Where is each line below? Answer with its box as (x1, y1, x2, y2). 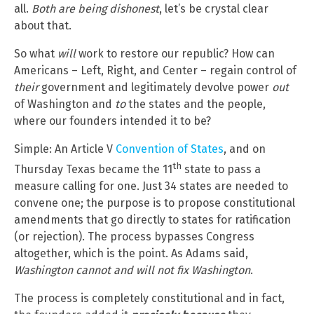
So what (14, 47, 57, 61)
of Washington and (14, 97, 115, 111)
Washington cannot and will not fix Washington (14, 264, 250, 278)
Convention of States (116, 142, 224, 156)
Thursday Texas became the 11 (14, 163, 172, 177)
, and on (224, 142, 266, 156)
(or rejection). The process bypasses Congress (14, 230, 254, 244)
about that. (14, 19, 71, 33)
